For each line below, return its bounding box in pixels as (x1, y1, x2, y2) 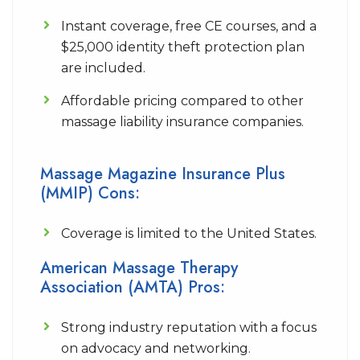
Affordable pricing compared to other (61, 93, 304, 108)
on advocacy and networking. (61, 341, 251, 356)
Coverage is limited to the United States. (61, 226, 317, 241)
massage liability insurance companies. (61, 114, 304, 129)
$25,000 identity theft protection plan (61, 39, 305, 55)
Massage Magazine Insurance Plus (40, 162, 285, 186)
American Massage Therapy (40, 256, 238, 280)
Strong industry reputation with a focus (61, 320, 317, 335)
